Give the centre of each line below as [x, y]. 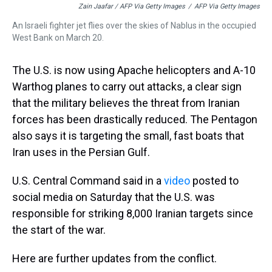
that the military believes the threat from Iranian [126, 103]
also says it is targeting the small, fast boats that [128, 136]
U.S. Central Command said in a [88, 181]
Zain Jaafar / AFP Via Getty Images [132, 6]
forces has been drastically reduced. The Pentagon [135, 119]
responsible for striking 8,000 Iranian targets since [133, 213]
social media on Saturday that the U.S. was [114, 197]
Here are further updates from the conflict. [114, 258]
